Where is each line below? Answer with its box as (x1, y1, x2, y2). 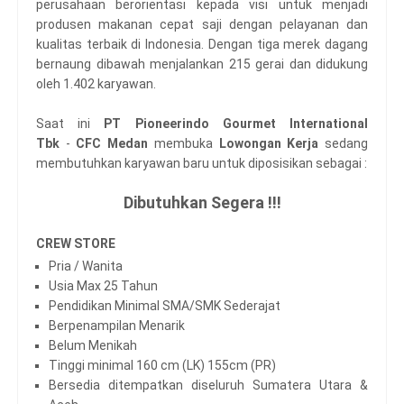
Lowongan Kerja (218, 136, 319, 151)
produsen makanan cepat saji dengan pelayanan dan (36, 17, 368, 32)
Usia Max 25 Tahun (49, 278, 158, 293)
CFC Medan (76, 136, 154, 151)
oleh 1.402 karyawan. (36, 77, 156, 91)
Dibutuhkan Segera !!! (123, 193, 281, 212)
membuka (153, 136, 219, 151)
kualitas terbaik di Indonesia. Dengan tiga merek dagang (36, 37, 368, 51)
